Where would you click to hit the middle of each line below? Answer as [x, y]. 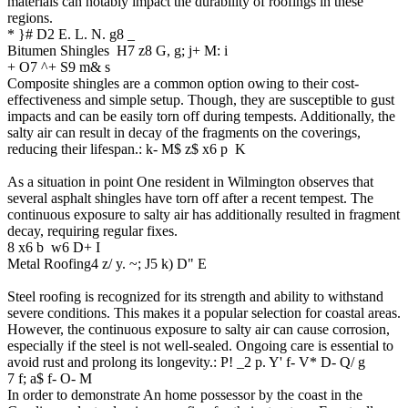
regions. [30, 17]
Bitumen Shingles [58, 50]
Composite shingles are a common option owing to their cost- [183, 83]
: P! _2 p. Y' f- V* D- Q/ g [289, 362]
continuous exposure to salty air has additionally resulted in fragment [204, 214]
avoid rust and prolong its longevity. [110, 362]
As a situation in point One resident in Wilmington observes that [190, 181]
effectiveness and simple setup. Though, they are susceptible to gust [201, 99]
